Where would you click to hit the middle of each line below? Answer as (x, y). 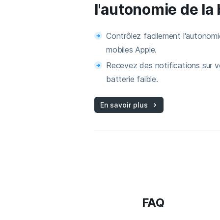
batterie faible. (132, 79)
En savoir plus (124, 105)
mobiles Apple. (132, 50)
